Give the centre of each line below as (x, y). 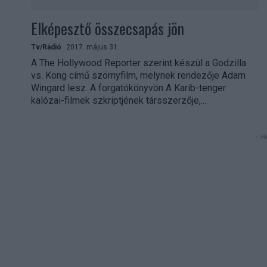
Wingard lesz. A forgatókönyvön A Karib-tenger (128, 88)
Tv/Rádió (46, 47)
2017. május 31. (93, 47)
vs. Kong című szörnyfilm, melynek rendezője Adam (138, 75)
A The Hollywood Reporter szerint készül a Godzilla (139, 63)
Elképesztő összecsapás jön (108, 28)
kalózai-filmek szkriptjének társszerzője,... (119, 100)
